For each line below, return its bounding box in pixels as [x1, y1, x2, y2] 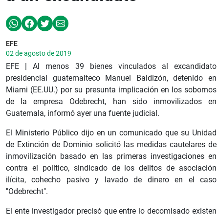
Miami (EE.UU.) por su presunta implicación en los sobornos [6, 85, 217, 94]
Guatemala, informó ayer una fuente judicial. [6, 108, 159, 118]
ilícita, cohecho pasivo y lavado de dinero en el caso [6, 175, 217, 184]
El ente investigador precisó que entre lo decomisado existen [6, 206, 217, 216]
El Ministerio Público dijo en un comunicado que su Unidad [6, 128, 217, 137]
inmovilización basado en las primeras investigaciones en [6, 151, 217, 161]
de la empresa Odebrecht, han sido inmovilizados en [6, 96, 217, 106]
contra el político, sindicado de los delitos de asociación [6, 163, 217, 173]
